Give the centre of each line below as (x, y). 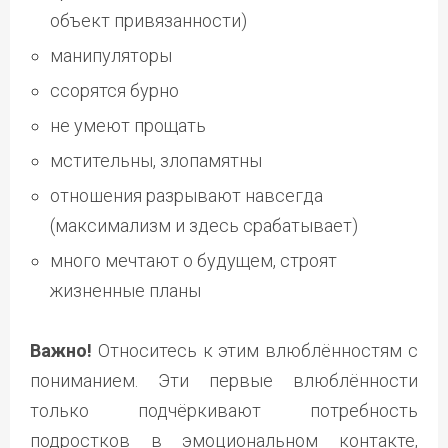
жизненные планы (125, 290)
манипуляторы (111, 55)
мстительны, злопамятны (156, 160)
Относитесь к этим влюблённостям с (255, 350)
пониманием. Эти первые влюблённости (224, 380)
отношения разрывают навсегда (186, 195)
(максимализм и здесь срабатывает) (204, 225)
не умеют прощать (128, 125)
